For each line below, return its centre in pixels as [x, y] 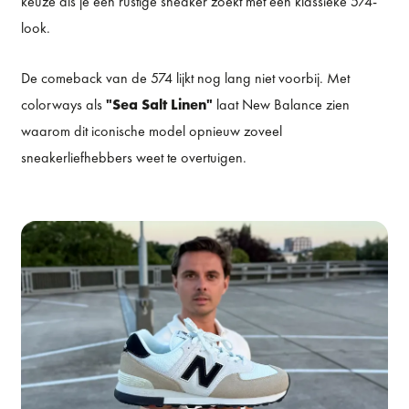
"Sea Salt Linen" [160, 105]
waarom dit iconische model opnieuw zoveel [152, 131]
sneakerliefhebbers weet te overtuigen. [134, 158]
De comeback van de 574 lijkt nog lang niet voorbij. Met [186, 79]
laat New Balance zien [282, 105]
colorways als [64, 105]
